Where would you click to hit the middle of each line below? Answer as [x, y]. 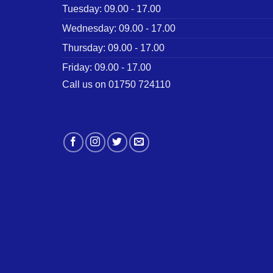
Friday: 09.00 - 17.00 [107, 67]
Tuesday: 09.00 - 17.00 [112, 9]
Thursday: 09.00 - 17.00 [113, 48]
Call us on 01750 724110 [116, 84]
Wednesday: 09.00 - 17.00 [119, 28]
